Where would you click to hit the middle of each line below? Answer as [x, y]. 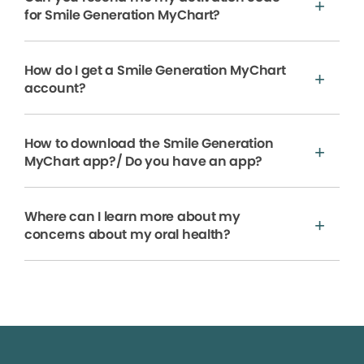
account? [55, 89]
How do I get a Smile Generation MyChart [155, 71]
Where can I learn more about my [132, 217]
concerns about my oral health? [128, 235]
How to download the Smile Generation [149, 144]
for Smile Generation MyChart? [123, 15]
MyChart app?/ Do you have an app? [144, 162]
